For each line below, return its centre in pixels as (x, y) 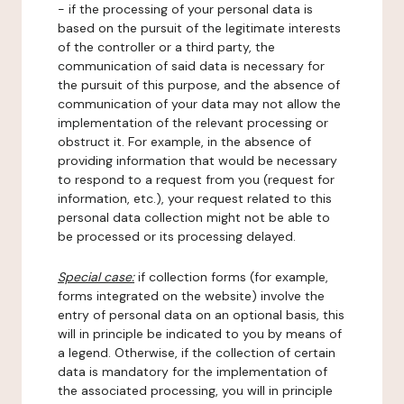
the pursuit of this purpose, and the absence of (199, 85)
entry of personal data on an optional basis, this (201, 315)
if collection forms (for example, (231, 277)
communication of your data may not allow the (199, 104)
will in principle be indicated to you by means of (200, 334)
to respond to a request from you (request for (196, 179)
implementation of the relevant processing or (193, 123)
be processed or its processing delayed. (177, 236)
